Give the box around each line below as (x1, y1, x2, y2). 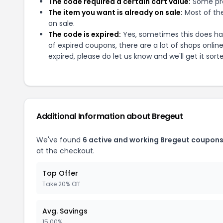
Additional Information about (36, 111, 152, 122)
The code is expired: (48, 29, 121, 39)
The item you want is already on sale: (48, 7, 183, 17)
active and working (87, 135, 160, 145)
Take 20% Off (42, 180, 80, 188)
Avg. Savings (42, 206, 88, 216)
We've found (36, 135, 83, 145)
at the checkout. (36, 146, 95, 156)
